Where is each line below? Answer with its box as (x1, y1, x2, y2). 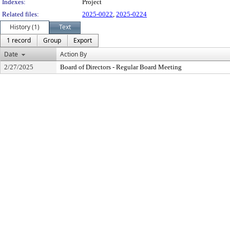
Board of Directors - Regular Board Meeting (60, 63, 182, 71)
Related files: (2, 10, 39, 18)
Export (73, 36, 92, 45)
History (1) (10, 23, 40, 31)
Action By (60, 50, 87, 59)
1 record (7, 36, 31, 45)
